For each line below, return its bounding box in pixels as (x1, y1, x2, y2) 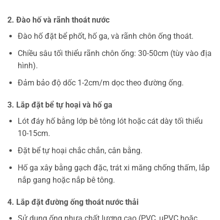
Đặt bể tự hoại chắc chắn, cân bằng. (17, 146, 142, 156)
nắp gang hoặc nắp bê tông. (17, 175, 115, 185)
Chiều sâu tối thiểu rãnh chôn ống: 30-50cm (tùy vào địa (17, 49, 212, 58)
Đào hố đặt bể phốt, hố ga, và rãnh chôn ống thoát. (17, 31, 193, 41)
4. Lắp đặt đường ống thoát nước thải (7, 197, 138, 207)
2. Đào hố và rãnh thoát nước (7, 15, 110, 25)
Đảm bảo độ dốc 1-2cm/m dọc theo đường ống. (17, 78, 184, 87)
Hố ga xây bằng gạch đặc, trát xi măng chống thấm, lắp (17, 163, 210, 172)
